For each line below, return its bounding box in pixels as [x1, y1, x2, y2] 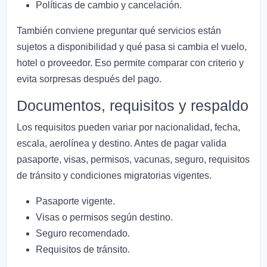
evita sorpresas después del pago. [17, 74, 162, 85]
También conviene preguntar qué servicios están [17, 26, 221, 36]
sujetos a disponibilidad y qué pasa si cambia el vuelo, [17, 42, 247, 52]
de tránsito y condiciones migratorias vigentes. [17, 170, 212, 181]
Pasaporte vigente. [36, 196, 115, 207]
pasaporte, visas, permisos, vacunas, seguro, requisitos [17, 154, 250, 165]
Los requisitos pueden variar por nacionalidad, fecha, [17, 122, 240, 133]
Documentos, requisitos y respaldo [17, 97, 249, 114]
